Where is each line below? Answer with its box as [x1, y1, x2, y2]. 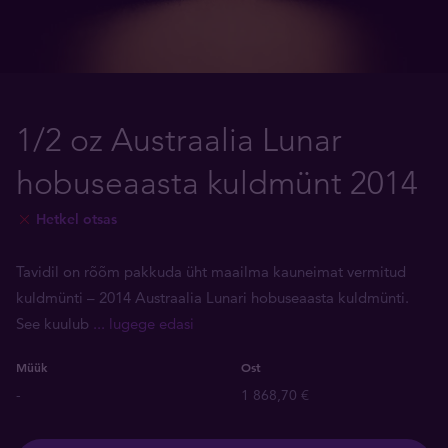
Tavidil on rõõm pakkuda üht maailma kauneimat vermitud [16, 262, 406, 281]
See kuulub [16, 314, 93, 333]
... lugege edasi [93, 314, 194, 333]
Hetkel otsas [36, 210, 117, 228]
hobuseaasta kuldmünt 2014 [16, 164, 418, 202]
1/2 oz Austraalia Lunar [16, 121, 342, 159]
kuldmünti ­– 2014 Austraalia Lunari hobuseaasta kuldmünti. [16, 288, 409, 307]
